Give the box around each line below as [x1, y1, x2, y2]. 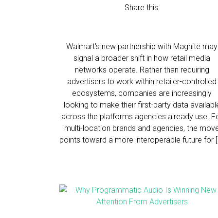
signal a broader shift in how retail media [73, 54, 211, 63]
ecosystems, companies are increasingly [72, 89, 212, 98]
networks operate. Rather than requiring [74, 65, 209, 74]
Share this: [124, 3, 160, 12]
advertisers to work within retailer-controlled [67, 77, 217, 86]
